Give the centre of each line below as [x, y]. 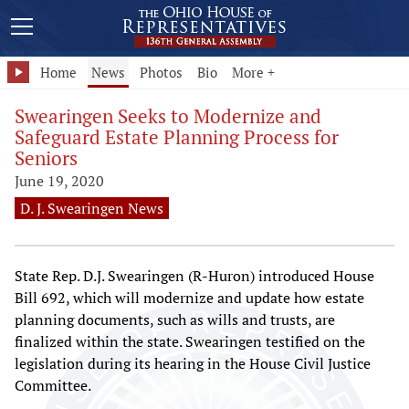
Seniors [46, 158]
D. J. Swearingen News [92, 208]
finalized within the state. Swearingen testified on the [190, 341]
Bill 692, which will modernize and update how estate [189, 298]
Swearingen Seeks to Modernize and [168, 116]
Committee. [53, 385]
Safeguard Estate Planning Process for [177, 137]
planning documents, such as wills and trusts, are [175, 320]
